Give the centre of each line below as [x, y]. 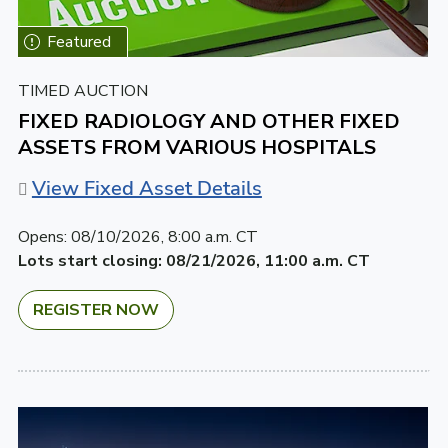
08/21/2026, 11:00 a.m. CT [267, 260]
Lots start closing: [89, 260]
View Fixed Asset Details [146, 188]
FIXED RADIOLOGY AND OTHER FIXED [208, 121]
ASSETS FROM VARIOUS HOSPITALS [196, 147]
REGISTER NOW [95, 309]
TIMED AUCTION [82, 90]
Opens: [42, 236]
